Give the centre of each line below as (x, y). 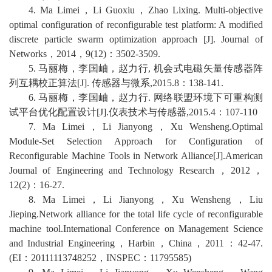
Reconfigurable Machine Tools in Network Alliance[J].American (136, 156)
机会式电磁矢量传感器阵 (208, 69)
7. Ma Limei (56, 127)
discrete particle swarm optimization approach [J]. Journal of (136, 39)
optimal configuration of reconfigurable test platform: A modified (136, 25)
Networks (28, 54)
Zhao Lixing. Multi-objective (206, 10)
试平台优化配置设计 (53, 112)
